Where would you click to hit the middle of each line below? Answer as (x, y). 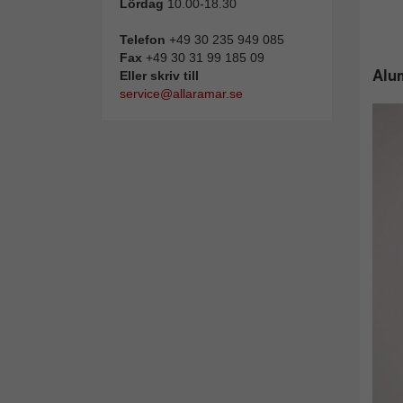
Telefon (143, 40)
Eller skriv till (159, 76)
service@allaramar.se (181, 94)
